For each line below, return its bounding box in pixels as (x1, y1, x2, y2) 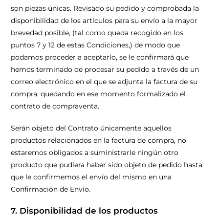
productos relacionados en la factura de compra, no (11, 136, 187, 145)
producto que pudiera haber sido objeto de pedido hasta (11, 160, 203, 169)
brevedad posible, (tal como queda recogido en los (11, 28, 184, 37)
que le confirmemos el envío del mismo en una (11, 173, 172, 181)
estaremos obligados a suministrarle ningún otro (11, 148, 179, 157)
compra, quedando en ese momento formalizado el (11, 89, 186, 98)
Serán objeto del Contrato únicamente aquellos (11, 124, 172, 132)
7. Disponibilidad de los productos (11, 206, 158, 216)
